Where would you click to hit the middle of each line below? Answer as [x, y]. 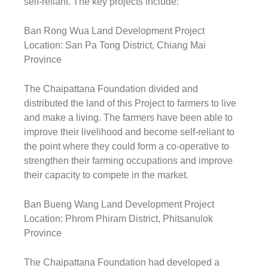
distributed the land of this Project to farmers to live [130, 103]
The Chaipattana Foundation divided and [111, 89]
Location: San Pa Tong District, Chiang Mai [115, 45]
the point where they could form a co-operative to [127, 146]
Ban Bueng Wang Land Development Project [119, 204]
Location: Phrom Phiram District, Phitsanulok [118, 218]
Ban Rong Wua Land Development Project [114, 31]
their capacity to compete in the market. [106, 175]
